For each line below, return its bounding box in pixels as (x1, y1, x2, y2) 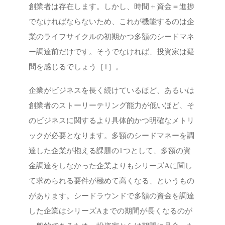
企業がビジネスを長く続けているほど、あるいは (29, 86, 195, 95)
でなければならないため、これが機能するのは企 (29, 17, 195, 26)
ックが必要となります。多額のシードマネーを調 (29, 132, 195, 140)
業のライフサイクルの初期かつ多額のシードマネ (29, 32, 195, 41)
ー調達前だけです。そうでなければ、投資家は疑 (29, 47, 195, 56)
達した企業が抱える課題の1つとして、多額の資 (29, 147, 191, 155)
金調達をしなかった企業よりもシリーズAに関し (29, 162, 193, 170)
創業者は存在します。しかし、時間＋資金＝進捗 (29, 2, 195, 11)
